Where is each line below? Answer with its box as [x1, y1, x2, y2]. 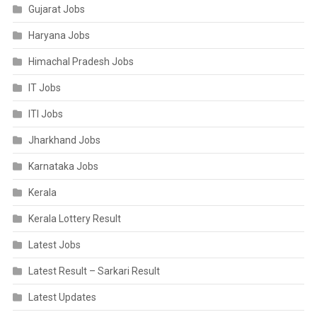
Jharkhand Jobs [28, 134, 100, 146]
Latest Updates [28, 292, 96, 303]
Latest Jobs [28, 239, 81, 250]
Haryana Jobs [28, 30, 90, 41]
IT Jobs [28, 82, 61, 93]
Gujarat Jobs [28, 4, 85, 15]
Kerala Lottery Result [28, 213, 121, 224]
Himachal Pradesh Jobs [28, 56, 134, 67]
